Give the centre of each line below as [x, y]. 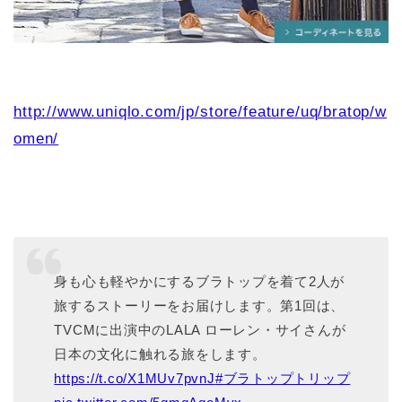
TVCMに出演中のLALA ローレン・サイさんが [200, 330]
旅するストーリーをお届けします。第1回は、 [200, 306]
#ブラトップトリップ [283, 379]
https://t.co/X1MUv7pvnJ [135, 379]
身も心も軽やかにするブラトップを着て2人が [200, 282]
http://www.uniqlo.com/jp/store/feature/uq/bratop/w [200, 111]
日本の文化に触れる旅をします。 [160, 354]
